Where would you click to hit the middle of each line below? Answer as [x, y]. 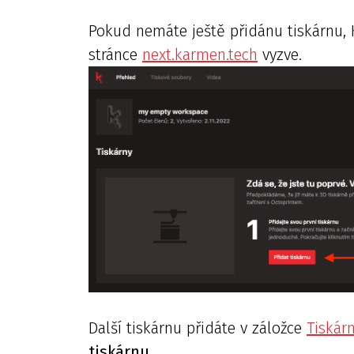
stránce [115, 54]
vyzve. [280, 54]
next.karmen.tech [200, 54]
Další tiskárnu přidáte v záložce [198, 328]
